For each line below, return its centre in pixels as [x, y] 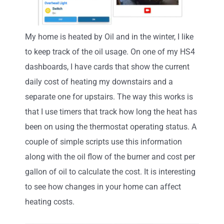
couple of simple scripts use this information [103, 141]
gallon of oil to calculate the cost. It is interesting [110, 171]
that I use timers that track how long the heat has [111, 111]
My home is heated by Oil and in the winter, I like [109, 36]
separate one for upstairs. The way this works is [109, 96]
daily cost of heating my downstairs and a [99, 81]
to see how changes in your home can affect [103, 186]
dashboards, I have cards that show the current [107, 66]
